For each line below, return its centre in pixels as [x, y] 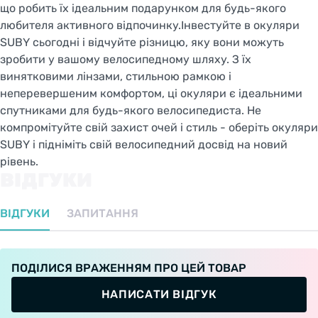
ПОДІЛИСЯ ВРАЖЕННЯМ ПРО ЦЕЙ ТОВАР [129, 268]
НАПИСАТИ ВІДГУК [159, 294]
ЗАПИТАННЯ [103, 213]
